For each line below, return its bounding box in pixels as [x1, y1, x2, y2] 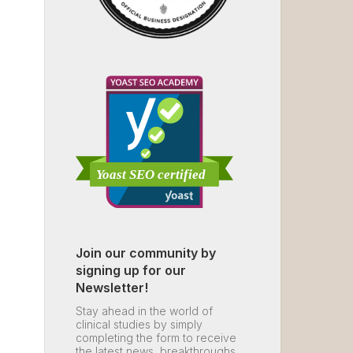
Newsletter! [76, 279, 148, 295]
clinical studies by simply [76, 317, 203, 331]
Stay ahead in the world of [76, 303, 213, 318]
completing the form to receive [76, 330, 236, 344]
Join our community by [76, 244, 216, 261]
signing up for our [76, 262, 186, 278]
